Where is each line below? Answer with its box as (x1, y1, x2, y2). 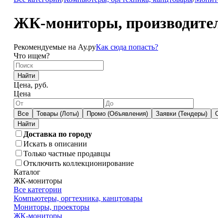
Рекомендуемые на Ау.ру (13, 42, 96, 51)
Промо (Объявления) (86, 109, 148, 117)
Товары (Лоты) (36, 109, 79, 117)
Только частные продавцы (23, 149, 110, 158)
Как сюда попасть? (95, 42, 158, 51)
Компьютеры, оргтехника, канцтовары (13, 194, 143, 202)
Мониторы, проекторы (13, 202, 90, 211)
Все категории (13, 185, 62, 194)
